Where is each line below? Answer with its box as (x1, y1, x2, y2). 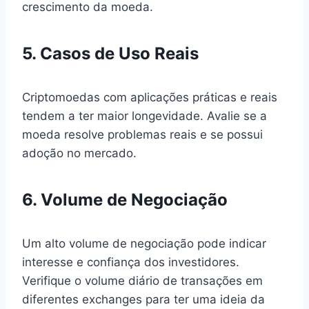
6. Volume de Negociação (22, 189, 228, 210)
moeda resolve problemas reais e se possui (22, 127, 263, 141)
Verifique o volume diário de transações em (22, 273, 263, 288)
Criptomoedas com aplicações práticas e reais (22, 90, 277, 104)
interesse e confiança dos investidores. (22, 255, 239, 269)
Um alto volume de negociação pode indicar (22, 236, 266, 250)
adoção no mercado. (22, 146, 137, 160)
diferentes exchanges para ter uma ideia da (22, 292, 265, 306)
